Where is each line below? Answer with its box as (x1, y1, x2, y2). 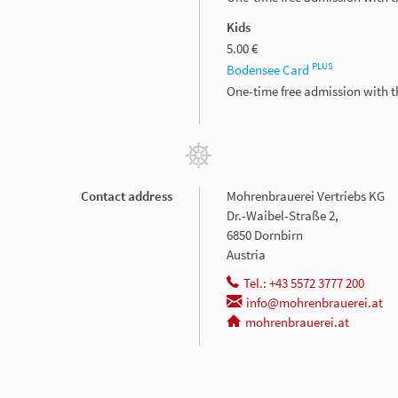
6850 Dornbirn (227, 226, 303, 243)
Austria (227, 245, 266, 263)
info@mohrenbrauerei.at (246, 293, 383, 311)
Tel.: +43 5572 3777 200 (243, 274, 364, 291)
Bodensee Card (227, 60, 312, 78)
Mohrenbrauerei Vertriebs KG (227, 187, 385, 204)
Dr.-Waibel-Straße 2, (227, 206, 338, 224)
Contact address (81, 187, 172, 204)
